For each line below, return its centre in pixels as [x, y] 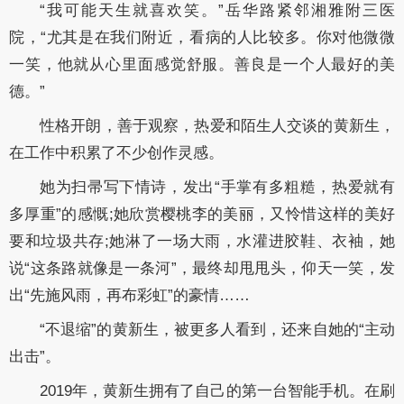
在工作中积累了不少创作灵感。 [116, 152]
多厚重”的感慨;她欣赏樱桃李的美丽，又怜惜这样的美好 [202, 214]
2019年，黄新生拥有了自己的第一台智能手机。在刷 [217, 390]
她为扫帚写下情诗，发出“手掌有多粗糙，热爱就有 [217, 187]
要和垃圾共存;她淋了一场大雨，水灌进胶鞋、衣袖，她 [202, 241]
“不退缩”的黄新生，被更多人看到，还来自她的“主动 [217, 329]
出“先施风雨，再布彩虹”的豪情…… [129, 295]
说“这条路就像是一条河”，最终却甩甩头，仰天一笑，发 [202, 268]
